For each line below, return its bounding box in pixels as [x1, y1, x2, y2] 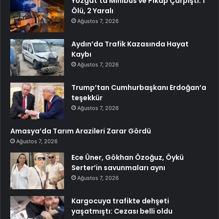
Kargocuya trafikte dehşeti [71, 196, 169, 206]
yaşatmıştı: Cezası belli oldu [71, 206, 173, 217]
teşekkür [71, 93, 103, 103]
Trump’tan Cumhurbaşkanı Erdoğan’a [71, 83, 206, 93]
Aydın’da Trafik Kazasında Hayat [71, 39, 189, 49]
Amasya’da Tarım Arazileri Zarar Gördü [10, 126, 151, 136]
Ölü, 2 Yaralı [71, 6, 113, 16]
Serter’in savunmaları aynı [71, 163, 165, 173]
